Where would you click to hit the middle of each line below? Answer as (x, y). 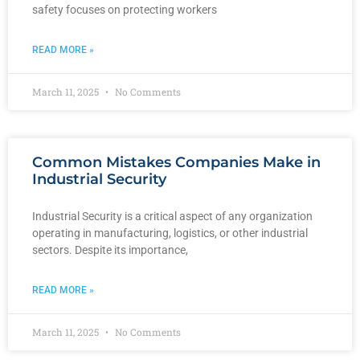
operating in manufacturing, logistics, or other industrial (170, 233)
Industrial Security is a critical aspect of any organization (172, 216)
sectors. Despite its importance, (110, 250)
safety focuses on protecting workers (125, 9)
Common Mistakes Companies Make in (176, 162)
